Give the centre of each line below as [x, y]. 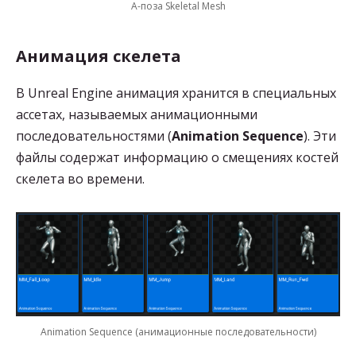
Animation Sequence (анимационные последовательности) [178, 332]
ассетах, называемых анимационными [137, 115]
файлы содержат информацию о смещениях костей [177, 158]
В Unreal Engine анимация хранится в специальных [176, 93]
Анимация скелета [99, 56]
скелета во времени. [80, 179]
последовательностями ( [94, 136]
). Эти [320, 136]
